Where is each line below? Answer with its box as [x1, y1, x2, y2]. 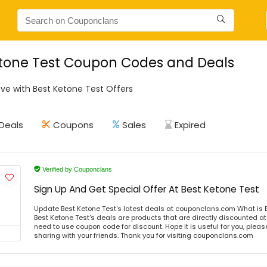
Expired [175, 119, 206, 131]
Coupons [53, 119, 94, 131]
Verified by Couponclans [41, 166, 112, 173]
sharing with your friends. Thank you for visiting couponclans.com [34, 231, 253, 240]
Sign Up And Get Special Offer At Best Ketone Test [34, 183, 259, 195]
